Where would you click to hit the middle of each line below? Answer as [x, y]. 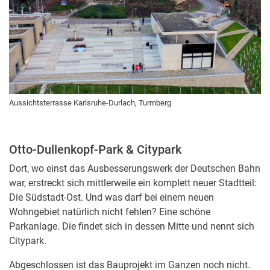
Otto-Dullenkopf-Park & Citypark [95, 149]
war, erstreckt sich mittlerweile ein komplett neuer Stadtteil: [133, 183]
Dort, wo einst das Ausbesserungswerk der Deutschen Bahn [135, 168]
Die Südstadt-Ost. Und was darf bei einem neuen [111, 197]
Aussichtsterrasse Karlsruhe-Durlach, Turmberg [90, 102]
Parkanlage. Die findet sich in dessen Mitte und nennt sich [132, 226]
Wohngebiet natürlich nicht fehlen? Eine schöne [110, 212]
